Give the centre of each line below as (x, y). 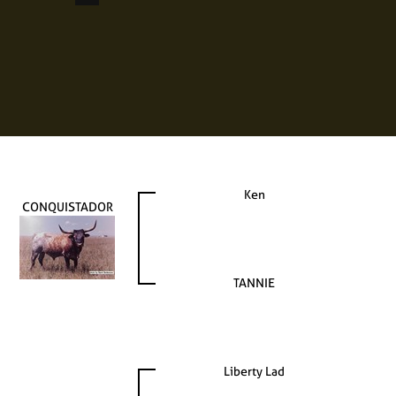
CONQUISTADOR (67, 206)
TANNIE (254, 282)
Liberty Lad (254, 371)
